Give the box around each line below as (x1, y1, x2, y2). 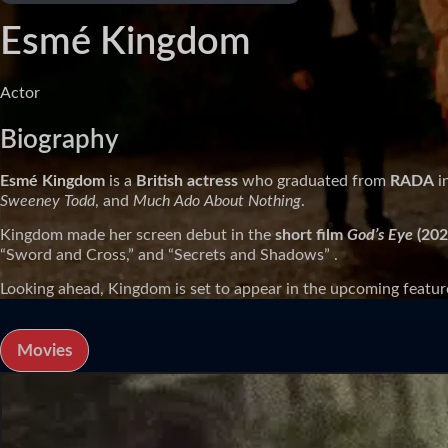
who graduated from (238, 172, 390, 189)
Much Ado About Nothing (133, 192, 301, 209)
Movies (17, 342, 72, 360)
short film (275, 226, 347, 243)
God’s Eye (347, 226, 413, 243)
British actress (136, 172, 238, 189)
